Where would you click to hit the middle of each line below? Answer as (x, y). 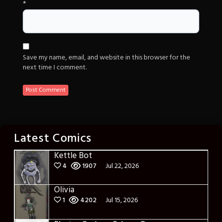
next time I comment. (55, 68)
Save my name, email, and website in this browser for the (107, 58)
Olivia (64, 190)
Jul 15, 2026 (122, 201)
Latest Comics (53, 139)
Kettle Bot (73, 156)
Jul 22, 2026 (122, 166)
